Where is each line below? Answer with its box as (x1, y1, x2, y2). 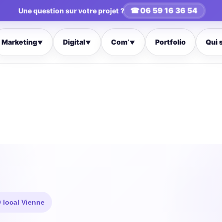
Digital (63, 38, 86, 46)
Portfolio (155, 38, 186, 46)
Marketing (1, 38, 38, 46)
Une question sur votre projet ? (18, 6, 124, 15)
